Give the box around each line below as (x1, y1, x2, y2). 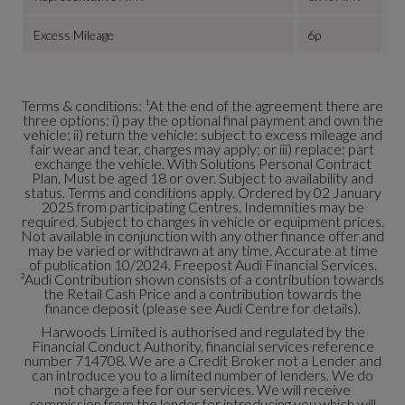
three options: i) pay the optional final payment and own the (22, 111, 383, 129)
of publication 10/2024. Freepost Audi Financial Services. (28, 256, 377, 274)
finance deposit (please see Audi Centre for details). (44, 299, 361, 317)
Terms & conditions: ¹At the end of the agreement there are (22, 97, 383, 115)
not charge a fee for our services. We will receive (54, 381, 351, 399)
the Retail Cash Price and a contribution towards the (43, 285, 362, 303)
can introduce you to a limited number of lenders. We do (32, 366, 373, 384)
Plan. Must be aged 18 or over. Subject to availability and (32, 169, 373, 187)
